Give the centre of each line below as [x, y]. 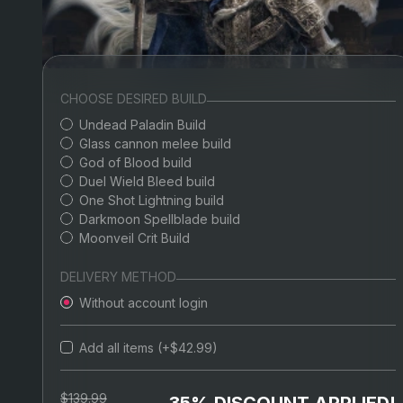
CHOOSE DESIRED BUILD [134, 98]
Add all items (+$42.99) [148, 347]
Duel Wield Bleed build [147, 181]
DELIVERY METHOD [118, 276]
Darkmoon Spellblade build [160, 219]
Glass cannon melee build [155, 143]
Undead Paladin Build [143, 124]
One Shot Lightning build [152, 200]
